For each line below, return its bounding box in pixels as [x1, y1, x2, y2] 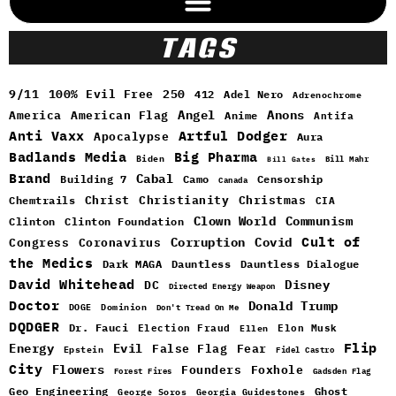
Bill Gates [267, 155, 316, 164]
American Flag [71, 108, 169, 124]
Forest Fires [113, 366, 172, 377]
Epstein [63, 344, 103, 356]
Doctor [9, 297, 59, 315]
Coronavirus [78, 235, 161, 251]
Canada [218, 175, 247, 186]
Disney [285, 277, 330, 293]
